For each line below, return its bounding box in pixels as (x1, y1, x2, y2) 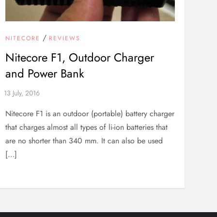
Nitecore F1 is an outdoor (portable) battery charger (5, 108, 174, 120)
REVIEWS (48, 34, 80, 43)
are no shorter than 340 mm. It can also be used (5, 135, 163, 147)
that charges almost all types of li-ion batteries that (5, 122, 168, 133)
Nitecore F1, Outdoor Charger (5, 49, 154, 66)
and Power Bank (5, 65, 84, 82)
